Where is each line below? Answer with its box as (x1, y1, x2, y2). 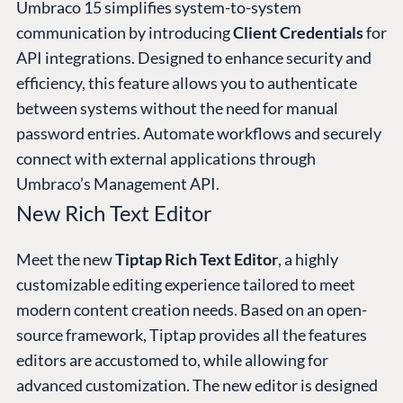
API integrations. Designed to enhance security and (16, 48, 372, 68)
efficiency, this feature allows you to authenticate (16, 73, 357, 94)
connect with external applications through (16, 148, 316, 169)
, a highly (278, 249, 338, 270)
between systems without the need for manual (16, 98, 338, 119)
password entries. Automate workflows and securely (16, 123, 381, 144)
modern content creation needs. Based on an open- (16, 300, 367, 320)
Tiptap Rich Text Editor (115, 249, 278, 270)
